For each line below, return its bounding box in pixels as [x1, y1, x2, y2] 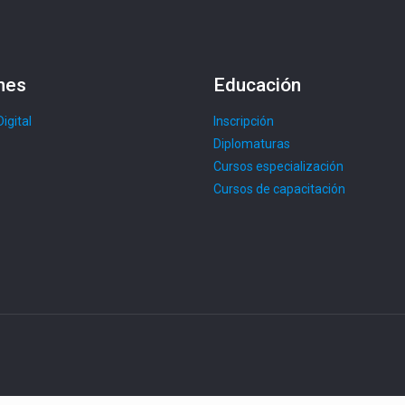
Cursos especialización [213, 159, 344, 174]
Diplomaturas [213, 137, 290, 151]
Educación [213, 74, 301, 96]
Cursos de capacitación [213, 182, 345, 196]
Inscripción [213, 114, 274, 128]
